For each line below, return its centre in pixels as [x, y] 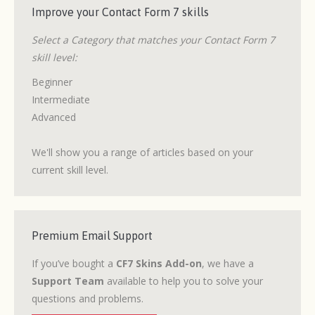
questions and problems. [88, 299]
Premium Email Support [92, 236]
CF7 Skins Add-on [159, 264]
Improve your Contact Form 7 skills [120, 12]
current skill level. [70, 170]
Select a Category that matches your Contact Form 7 [153, 40]
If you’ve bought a [74, 264]
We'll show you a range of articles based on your [142, 153]
